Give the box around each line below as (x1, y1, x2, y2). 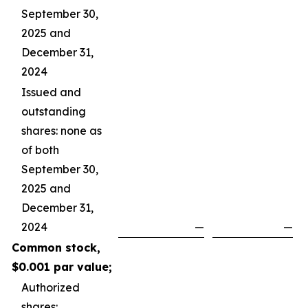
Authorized (21, 280, 80, 294)
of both (21, 143, 59, 157)
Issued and (21, 85, 81, 99)
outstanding (21, 104, 86, 118)
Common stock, (12, 241, 100, 254)
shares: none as (21, 124, 102, 137)
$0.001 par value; (12, 260, 112, 274)
